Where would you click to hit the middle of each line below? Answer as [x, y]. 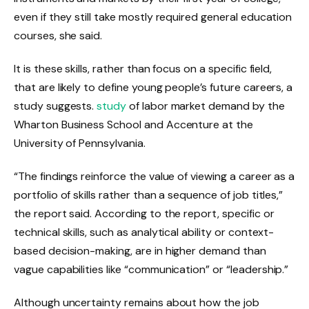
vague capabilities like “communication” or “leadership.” [151, 269]
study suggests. [56, 106]
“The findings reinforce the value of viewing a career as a [154, 176]
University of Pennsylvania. [80, 143]
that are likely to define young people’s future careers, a [153, 88]
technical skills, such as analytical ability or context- [144, 232]
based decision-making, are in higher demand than [140, 250]
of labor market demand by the [206, 106]
